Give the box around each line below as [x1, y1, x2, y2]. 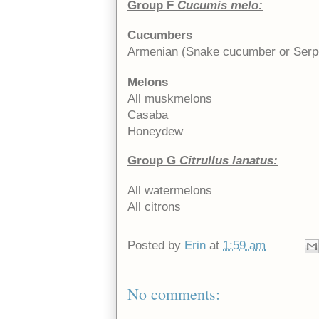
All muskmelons [127, 91, 212, 105]
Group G [127, 153, 176, 167]
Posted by [127, 238, 184, 252]
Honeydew [127, 124, 183, 138]
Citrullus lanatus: [179, 153, 278, 167]
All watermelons [127, 183, 212, 197]
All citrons [127, 199, 181, 214]
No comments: [127, 283, 220, 304]
